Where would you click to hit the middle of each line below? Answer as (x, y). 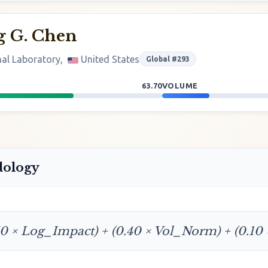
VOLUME (181, 86)
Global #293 (168, 59)
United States (110, 59)
